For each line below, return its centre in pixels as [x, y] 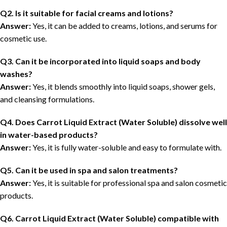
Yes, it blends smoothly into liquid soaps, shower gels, [123, 87]
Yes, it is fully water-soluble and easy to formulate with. [126, 147]
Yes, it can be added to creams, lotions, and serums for [124, 26]
